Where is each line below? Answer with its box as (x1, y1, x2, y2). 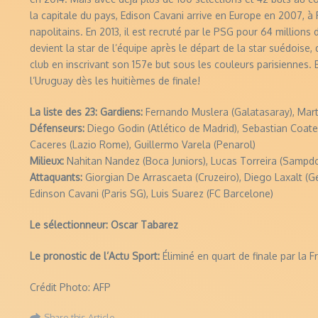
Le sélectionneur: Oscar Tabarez (30, 219, 178, 231)
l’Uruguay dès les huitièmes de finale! (30, 75, 200, 87)
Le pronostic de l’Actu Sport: (30, 250, 163, 262)
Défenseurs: (30, 122, 87, 134)
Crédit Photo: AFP (30, 281, 111, 293)
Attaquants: (30, 171, 85, 183)
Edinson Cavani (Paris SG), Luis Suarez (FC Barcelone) (30, 187, 273, 199)
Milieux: (30, 155, 67, 167)
